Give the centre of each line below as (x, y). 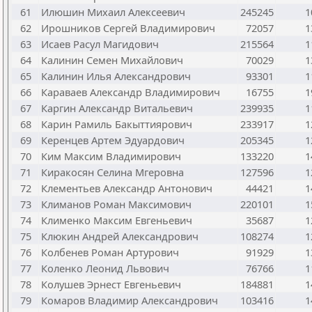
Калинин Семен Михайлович (112, 60)
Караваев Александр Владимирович (131, 92)
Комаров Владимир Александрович (130, 300)
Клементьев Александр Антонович (127, 188)
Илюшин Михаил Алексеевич (113, 12)
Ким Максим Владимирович (111, 156)
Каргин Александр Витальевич (117, 108)
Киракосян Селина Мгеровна (112, 172)
